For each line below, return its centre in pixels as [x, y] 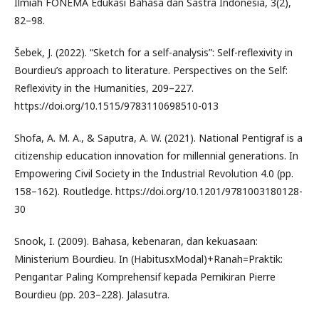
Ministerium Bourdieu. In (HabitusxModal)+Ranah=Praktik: [148, 259]
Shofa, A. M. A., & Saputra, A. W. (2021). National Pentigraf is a [158, 138]
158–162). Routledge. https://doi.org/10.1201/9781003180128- [158, 191]
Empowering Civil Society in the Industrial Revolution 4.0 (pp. [154, 173]
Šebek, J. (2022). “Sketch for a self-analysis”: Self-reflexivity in [153, 52]
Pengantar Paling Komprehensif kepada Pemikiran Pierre [145, 277]
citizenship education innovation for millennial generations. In [156, 156]
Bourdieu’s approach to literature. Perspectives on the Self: [151, 70]
